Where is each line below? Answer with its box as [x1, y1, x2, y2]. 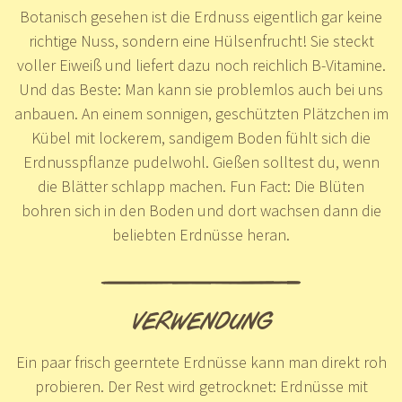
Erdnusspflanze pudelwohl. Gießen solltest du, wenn [22, 151, 380, 172]
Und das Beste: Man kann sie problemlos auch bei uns [19, 78, 383, 100]
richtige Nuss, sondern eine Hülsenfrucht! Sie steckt [28, 30, 374, 51]
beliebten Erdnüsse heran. [112, 223, 290, 245]
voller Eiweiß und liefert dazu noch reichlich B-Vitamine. [16, 54, 386, 75]
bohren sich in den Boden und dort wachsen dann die [21, 199, 381, 221]
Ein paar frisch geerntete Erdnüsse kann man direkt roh [15, 351, 387, 372]
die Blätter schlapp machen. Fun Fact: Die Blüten [38, 175, 364, 197]
